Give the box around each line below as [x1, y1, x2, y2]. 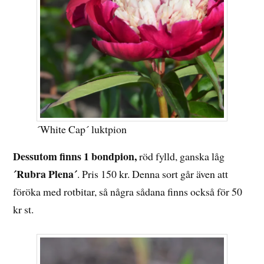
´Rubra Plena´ [13, 166, 78, 182]
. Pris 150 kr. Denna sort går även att [77, 167, 229, 181]
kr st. [13, 202, 34, 217]
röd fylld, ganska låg [137, 149, 225, 164]
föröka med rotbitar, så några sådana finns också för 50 [13, 184, 243, 199]
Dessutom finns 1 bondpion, [13, 148, 137, 164]
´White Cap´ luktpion [37, 122, 127, 137]
